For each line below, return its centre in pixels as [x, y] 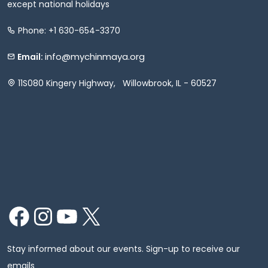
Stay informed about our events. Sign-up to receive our [124, 249]
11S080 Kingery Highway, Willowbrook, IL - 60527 [116, 83]
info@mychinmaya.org [95, 56]
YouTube [74, 215]
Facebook [28, 215]
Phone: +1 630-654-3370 [68, 30]
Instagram [54, 215]
